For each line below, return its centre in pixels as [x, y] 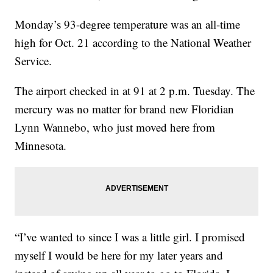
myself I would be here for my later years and [119, 255]
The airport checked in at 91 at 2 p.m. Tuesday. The [135, 90]
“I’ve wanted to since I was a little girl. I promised [130, 236]
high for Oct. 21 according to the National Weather [133, 42]
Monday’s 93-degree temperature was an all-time [128, 24]
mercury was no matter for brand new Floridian [125, 108]
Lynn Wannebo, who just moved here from [115, 127]
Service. [34, 60]
